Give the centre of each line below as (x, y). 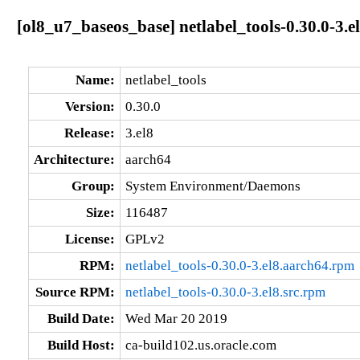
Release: (89, 133)
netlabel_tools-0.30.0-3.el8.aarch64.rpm (239, 265)
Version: (90, 106)
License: (90, 239)
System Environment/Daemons (213, 186)
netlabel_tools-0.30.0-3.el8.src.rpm (225, 292)
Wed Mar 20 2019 (176, 318)
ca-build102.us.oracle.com (200, 345)
